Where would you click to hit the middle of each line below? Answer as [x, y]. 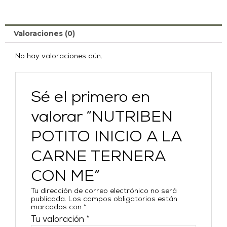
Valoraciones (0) [44, 33]
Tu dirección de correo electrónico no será [104, 192]
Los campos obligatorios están [123, 200]
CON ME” [66, 177]
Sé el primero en [91, 98]
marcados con [58, 208]
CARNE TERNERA [99, 157]
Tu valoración [59, 220]
